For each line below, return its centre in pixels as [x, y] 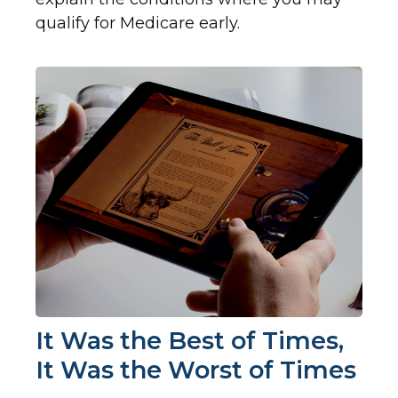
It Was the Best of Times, [190, 341]
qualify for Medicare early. [138, 24]
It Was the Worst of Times [196, 370]
